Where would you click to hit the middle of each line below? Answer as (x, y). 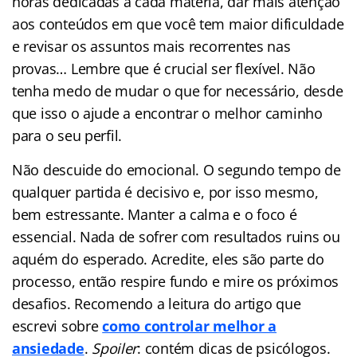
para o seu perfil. (67, 135)
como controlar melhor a (190, 326)
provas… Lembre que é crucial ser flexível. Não (164, 68)
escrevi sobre (57, 326)
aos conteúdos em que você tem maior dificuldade (178, 24)
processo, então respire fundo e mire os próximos (176, 281)
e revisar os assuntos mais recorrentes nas (151, 46)
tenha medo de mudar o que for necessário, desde (178, 90)
